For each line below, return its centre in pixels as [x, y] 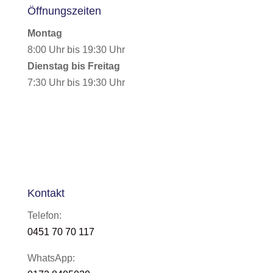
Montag [44, 33]
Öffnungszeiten [64, 11]
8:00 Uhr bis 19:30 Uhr [76, 50]
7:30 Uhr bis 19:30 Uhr [76, 83]
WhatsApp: [51, 258]
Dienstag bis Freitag [73, 66]
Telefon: [44, 215]
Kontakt [46, 193]
